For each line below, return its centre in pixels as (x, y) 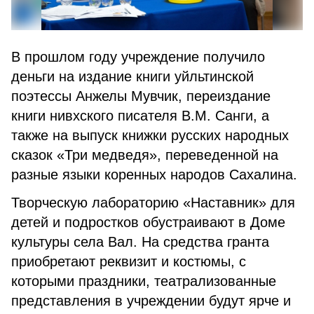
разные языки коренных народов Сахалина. (154, 175)
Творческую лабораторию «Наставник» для (153, 203)
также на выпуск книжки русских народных (150, 135)
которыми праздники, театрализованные (144, 281)
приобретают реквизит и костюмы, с (129, 261)
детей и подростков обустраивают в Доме (148, 222)
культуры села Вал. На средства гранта (140, 242)
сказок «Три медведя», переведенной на (145, 155)
